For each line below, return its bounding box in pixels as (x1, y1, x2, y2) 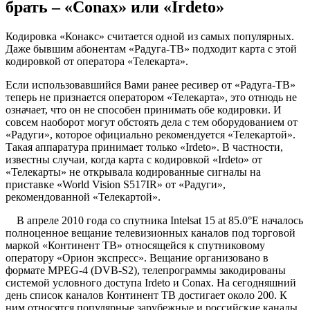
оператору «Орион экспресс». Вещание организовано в (6, 252, 268, 264)
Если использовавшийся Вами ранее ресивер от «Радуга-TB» (6, 79, 295, 91)
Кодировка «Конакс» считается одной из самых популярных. (6, 30, 294, 42)
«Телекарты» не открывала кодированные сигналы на (6, 166, 261, 178)
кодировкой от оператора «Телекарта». (6, 55, 188, 67)
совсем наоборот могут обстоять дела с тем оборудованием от (6, 116, 298, 128)
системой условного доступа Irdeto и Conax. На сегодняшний (6, 277, 296, 289)
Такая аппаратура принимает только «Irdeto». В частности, (6, 141, 283, 153)
